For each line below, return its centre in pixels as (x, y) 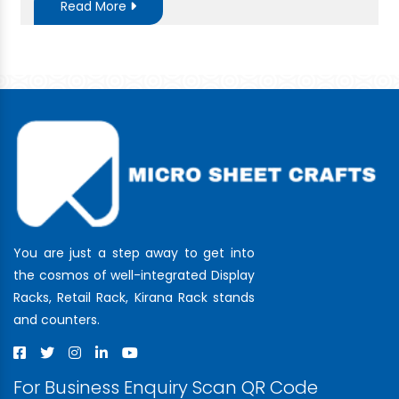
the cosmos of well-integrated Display (134, 276)
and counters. (57, 320)
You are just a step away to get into (134, 253)
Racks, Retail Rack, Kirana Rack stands (134, 298)
